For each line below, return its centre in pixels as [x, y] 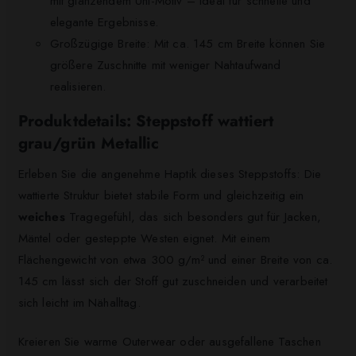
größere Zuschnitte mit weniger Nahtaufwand [165, 65]
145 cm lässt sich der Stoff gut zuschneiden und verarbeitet [173, 281]
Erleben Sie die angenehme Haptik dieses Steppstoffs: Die [170, 174]
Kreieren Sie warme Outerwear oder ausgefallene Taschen [169, 342]
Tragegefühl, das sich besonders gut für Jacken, [193, 217]
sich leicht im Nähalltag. [79, 302]
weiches [41, 217]
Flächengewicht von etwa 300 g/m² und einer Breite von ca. [175, 259]
